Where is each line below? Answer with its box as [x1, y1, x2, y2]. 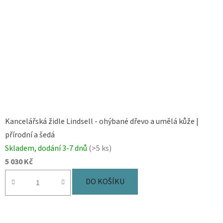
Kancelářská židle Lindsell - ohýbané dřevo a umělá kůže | [5, 116, 199, 127]
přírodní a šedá [5, 129, 55, 141]
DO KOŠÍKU [86, 176, 124, 188]
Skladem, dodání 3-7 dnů [5, 143, 89, 154]
